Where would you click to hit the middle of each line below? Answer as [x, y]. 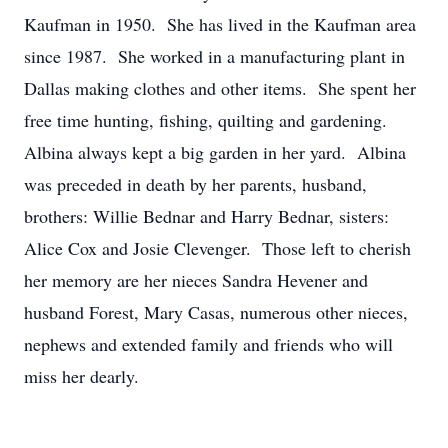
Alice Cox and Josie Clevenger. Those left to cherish [217, 248]
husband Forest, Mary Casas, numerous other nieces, [216, 312]
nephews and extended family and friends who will [208, 344]
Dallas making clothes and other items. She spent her [220, 88]
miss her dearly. [81, 376]
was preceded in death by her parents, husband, [195, 184]
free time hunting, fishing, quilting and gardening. [208, 120]
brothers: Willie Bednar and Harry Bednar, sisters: [206, 216]
